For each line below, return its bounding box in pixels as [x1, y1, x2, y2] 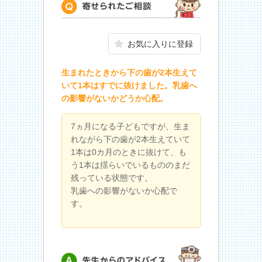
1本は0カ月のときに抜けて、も [71, 147, 187, 157]
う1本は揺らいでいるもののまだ [71, 160, 190, 170]
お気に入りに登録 [127, 39, 193, 49]
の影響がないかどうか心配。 [61, 93, 168, 103]
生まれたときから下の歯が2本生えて [61, 67, 197, 77]
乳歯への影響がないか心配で [71, 185, 177, 195]
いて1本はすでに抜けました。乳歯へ [61, 80, 197, 90]
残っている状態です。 [71, 173, 153, 182]
